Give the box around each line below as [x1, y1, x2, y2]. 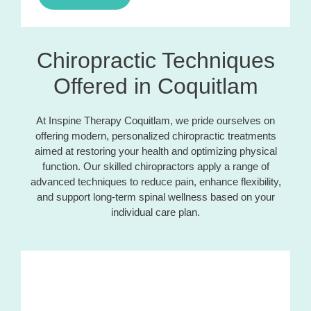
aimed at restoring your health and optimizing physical [34, 144, 277, 157]
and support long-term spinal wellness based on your [36, 190, 275, 203]
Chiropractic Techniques [36, 47, 275, 73]
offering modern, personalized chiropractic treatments [35, 129, 276, 142]
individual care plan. [111, 205, 200, 218]
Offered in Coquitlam [53, 73, 258, 99]
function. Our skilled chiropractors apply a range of [42, 160, 269, 172]
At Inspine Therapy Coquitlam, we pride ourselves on [36, 114, 275, 126]
